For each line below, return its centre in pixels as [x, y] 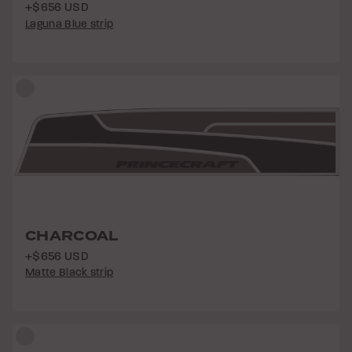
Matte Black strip [70, 273]
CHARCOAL [72, 236]
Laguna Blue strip [70, 24]
